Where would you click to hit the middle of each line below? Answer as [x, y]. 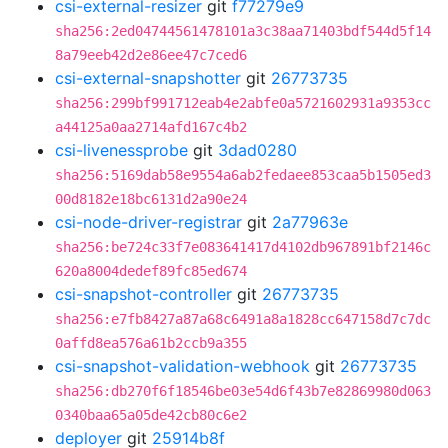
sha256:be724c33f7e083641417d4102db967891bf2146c [243, 247]
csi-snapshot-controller [143, 294]
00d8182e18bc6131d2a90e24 [151, 199]
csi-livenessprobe [121, 150]
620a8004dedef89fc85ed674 [151, 271]
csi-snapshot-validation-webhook [182, 366]
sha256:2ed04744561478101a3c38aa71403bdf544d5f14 [243, 31]
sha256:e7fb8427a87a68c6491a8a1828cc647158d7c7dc [243, 319]
